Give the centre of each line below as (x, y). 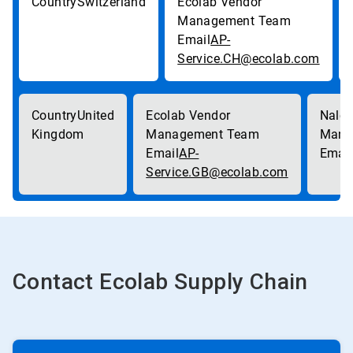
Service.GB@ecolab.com (217, 172)
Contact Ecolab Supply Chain (160, 282)
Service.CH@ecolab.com (249, 59)
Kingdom (58, 134)
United (96, 115)
